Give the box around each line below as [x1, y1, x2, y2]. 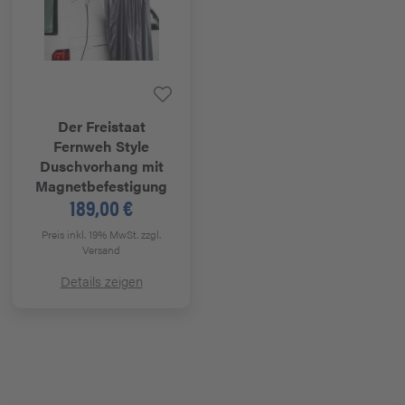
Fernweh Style [53, 136, 149, 156]
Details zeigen [60, 271, 143, 290]
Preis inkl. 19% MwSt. [42, 226, 141, 242]
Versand [82, 241, 120, 258]
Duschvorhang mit [39, 155, 164, 176]
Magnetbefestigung [35, 175, 167, 196]
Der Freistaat [57, 116, 146, 137]
